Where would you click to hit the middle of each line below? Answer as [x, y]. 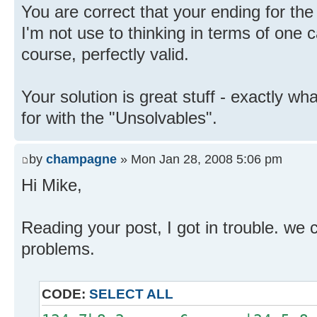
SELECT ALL [131, 294]
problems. [58, 249]
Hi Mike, [52, 185]
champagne [81, 159]
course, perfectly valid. [105, 54]
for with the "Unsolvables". [119, 117]
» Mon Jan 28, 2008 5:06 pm [200, 159]
